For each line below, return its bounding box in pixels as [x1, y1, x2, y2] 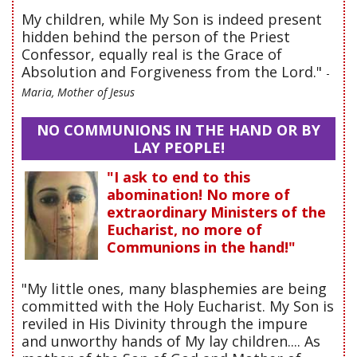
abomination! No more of [107, 185, 290, 205]
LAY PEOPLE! [132, 138, 225, 158]
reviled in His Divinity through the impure [22, 313, 308, 333]
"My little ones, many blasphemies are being [22, 278, 327, 298]
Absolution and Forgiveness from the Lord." [22, 62, 326, 82]
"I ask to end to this [107, 167, 250, 187]
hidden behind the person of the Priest [22, 27, 290, 47]
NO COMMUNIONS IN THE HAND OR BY [37, 120, 320, 140]
